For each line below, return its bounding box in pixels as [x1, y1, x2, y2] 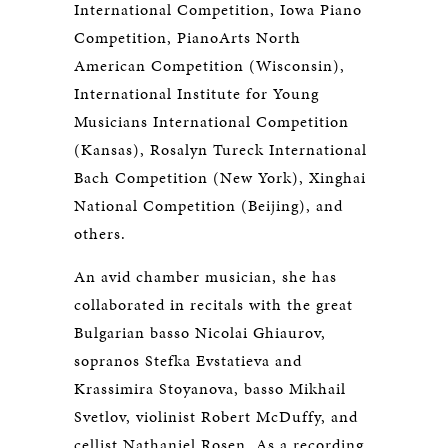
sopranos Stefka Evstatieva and [74, 349, 302, 372]
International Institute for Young [74, 82, 319, 105]
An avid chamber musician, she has [74, 265, 337, 288]
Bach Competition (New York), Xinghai [74, 166, 366, 189]
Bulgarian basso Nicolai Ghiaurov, [74, 321, 326, 344]
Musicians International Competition [74, 110, 349, 133]
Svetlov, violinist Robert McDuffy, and [74, 405, 358, 428]
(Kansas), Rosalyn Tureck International [74, 138, 367, 161]
